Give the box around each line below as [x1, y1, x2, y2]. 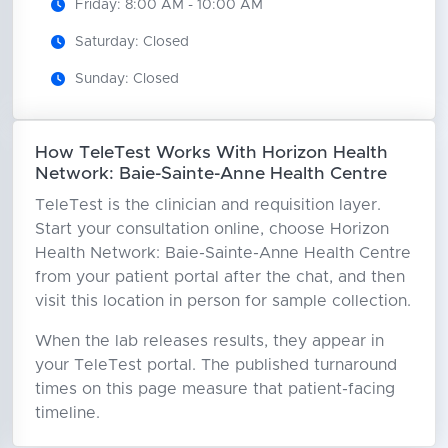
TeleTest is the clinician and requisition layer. [34, 196, 381, 213]
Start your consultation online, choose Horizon [34, 220, 389, 237]
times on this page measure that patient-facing [34, 380, 395, 397]
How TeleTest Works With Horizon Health [34, 143, 388, 162]
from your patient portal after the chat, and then [34, 268, 405, 285]
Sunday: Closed [74, 71, 179, 86]
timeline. [34, 404, 100, 421]
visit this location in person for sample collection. [34, 292, 411, 309]
